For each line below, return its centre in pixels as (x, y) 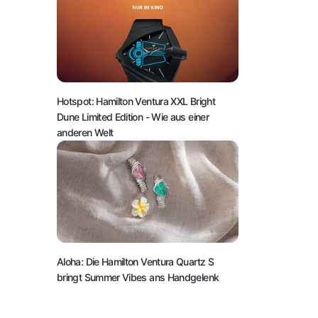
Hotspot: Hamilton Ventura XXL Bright (136, 101)
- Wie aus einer (177, 116)
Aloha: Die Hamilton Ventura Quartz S (135, 261)
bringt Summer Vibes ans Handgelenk (138, 277)
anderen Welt (85, 132)
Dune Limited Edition (101, 116)
